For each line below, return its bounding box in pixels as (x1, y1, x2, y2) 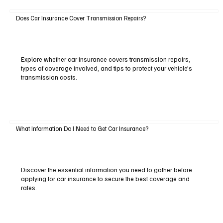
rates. (20, 183, 37, 192)
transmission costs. (20, 73, 77, 81)
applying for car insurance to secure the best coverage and (20, 174, 190, 183)
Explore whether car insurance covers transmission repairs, (20, 55, 190, 63)
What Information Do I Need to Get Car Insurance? (15, 124, 148, 133)
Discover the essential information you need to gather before (20, 165, 192, 174)
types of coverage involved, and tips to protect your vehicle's (20, 64, 192, 72)
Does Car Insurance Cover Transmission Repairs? (15, 13, 146, 22)
